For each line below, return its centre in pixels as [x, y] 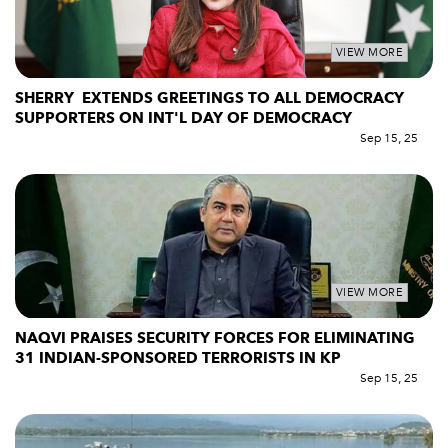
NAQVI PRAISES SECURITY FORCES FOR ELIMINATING [215, 337]
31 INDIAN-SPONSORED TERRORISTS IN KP [178, 357]
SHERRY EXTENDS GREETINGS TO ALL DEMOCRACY [209, 97]
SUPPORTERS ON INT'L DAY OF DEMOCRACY [183, 117]
